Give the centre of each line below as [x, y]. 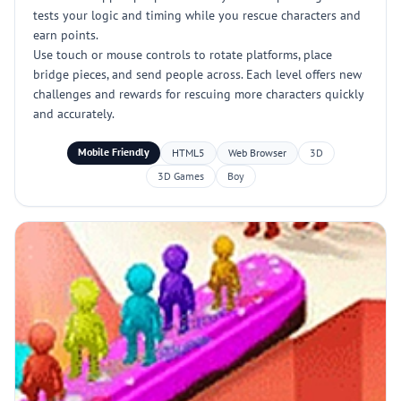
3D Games [180, 176]
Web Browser [257, 153]
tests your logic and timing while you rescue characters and [197, 15]
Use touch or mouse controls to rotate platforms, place [183, 55]
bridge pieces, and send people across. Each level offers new [197, 74]
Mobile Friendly [113, 152]
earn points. [66, 35]
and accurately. [74, 114]
